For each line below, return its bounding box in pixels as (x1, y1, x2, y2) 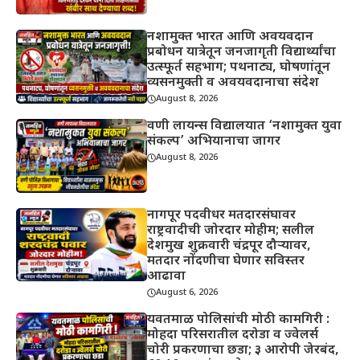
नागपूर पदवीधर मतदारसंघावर (147, 207, 297, 224)
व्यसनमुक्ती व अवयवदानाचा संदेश (147, 74, 320, 92)
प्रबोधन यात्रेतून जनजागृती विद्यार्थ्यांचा (147, 43, 337, 61)
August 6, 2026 (156, 287, 219, 299)
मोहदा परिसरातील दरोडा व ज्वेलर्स (147, 326, 319, 344)
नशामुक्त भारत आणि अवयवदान (147, 28, 314, 46)
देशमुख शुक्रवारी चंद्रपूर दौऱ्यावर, (147, 237, 312, 255)
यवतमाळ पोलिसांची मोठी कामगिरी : (147, 311, 330, 329)
